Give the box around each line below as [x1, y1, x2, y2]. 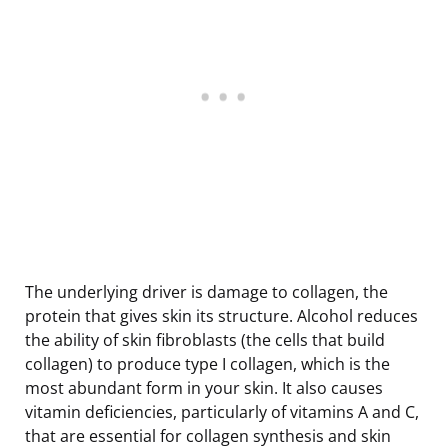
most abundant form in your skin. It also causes [25, 376, 383, 399]
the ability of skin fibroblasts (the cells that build [25, 328, 385, 351]
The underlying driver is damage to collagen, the [25, 280, 388, 303]
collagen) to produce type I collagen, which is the [25, 352, 390, 375]
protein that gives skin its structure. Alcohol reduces [25, 304, 418, 327]
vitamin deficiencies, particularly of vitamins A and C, [25, 400, 419, 423]
